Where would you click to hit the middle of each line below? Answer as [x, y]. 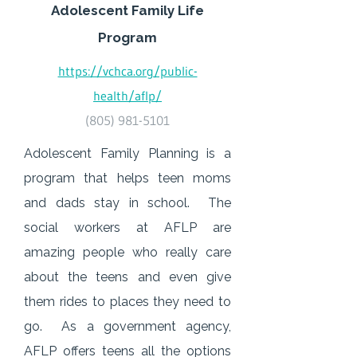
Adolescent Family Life [127, 10]
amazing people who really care [127, 252]
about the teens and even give [127, 277]
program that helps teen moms [127, 178]
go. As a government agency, [127, 326]
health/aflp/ [127, 96]
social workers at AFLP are [127, 228]
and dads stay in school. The [127, 203]
